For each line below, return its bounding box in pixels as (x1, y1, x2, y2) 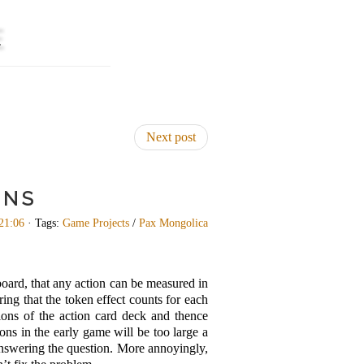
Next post (146, 130, 196, 144)
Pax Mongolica (139, 216, 208, 229)
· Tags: (24, 216, 63, 229)
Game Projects (63, 216, 129, 229)
